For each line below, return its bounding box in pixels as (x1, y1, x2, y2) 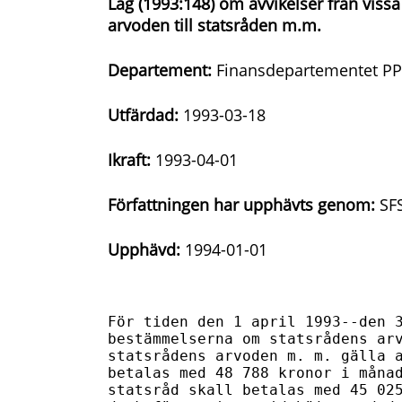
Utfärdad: (108, 104, 179, 126)
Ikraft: (108, 149, 151, 170)
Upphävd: (108, 239, 180, 260)
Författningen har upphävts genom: (108, 194, 375, 215)
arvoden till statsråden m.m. (108, 14, 321, 36)
